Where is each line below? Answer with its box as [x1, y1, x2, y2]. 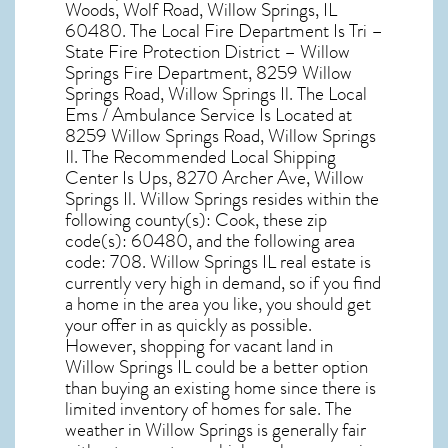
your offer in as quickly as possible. [65, 311, 312, 340]
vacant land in [234, 332, 333, 361]
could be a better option [191, 353, 368, 382]
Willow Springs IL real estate [150, 248, 356, 277]
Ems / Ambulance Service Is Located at [65, 101, 352, 130]
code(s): [65, 227, 131, 256]
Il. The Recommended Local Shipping [65, 143, 336, 172]
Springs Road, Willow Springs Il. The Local [65, 80, 367, 109]
